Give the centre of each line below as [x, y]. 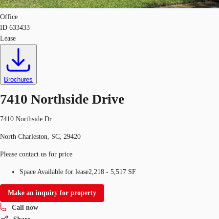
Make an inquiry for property [52, 193]
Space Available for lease [54, 172]
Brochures [18, 79]
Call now [25, 207]
